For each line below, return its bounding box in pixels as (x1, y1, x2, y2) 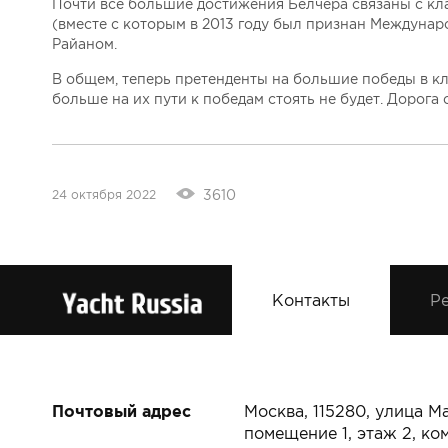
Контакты (272, 291, 350, 309)
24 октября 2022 (52, 188, 156, 202)
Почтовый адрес (52, 402, 191, 420)
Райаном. (52, 36, 117, 52)
